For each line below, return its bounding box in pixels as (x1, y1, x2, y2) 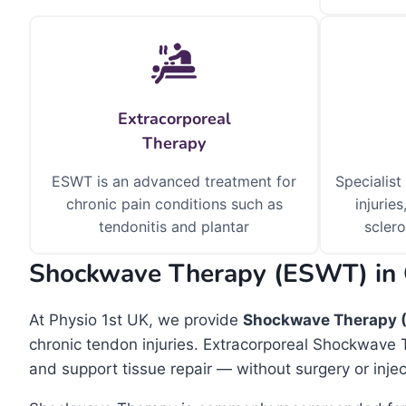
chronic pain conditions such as (65, 195, 283, 213)
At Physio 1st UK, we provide (29, 311, 243, 329)
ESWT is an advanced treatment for (52, 172, 296, 190)
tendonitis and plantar (99, 217, 249, 236)
